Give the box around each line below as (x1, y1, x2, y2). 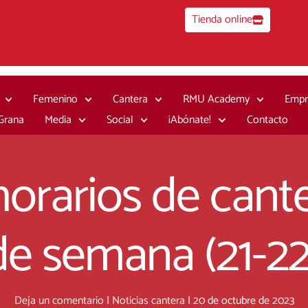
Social (107, 111, 134, 129)
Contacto (246, 111, 288, 129)
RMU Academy (183, 90, 250, 109)
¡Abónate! (168, 111, 212, 129)
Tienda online (192, 10, 253, 29)
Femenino (32, 90, 78, 109)
